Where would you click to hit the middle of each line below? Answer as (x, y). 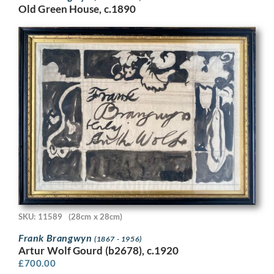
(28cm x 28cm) (96, 216)
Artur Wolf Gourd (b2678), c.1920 (99, 251)
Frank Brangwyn (56, 238)
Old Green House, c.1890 (77, 9)
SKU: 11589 (40, 216)
